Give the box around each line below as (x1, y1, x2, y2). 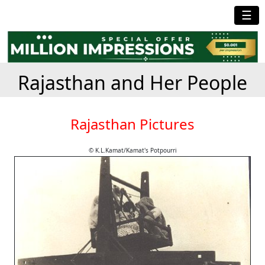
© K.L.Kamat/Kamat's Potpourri (88, 146, 177, 154)
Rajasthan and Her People (18, 69, 247, 95)
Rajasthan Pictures (70, 114, 195, 134)
